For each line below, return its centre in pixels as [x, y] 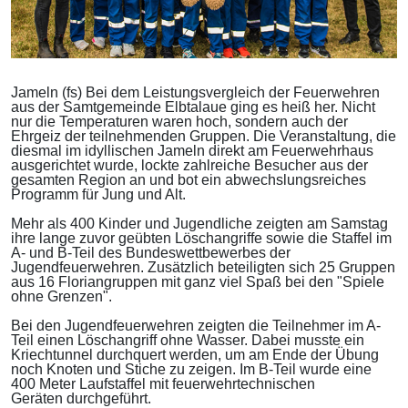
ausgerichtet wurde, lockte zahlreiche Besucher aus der [189, 166]
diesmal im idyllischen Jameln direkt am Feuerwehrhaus [192, 151]
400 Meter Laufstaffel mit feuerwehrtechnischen [163, 384]
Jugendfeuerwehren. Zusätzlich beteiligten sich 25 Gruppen [203, 268]
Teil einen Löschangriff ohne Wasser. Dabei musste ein [188, 341]
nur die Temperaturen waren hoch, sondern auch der [179, 122]
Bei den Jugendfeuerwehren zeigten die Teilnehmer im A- [196, 326]
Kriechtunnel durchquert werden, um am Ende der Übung [195, 355]
